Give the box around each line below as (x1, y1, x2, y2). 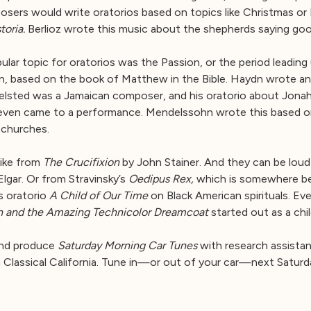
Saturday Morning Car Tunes (58, 238, 197, 252)
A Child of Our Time (49, 188, 148, 202)
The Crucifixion (43, 155, 119, 169)
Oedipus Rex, (128, 171, 194, 185)
